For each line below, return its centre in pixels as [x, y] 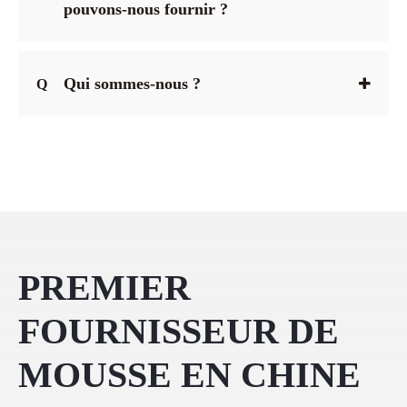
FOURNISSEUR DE [179, 331]
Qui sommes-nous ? [132, 83]
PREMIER [104, 287]
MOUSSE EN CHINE [189, 374]
